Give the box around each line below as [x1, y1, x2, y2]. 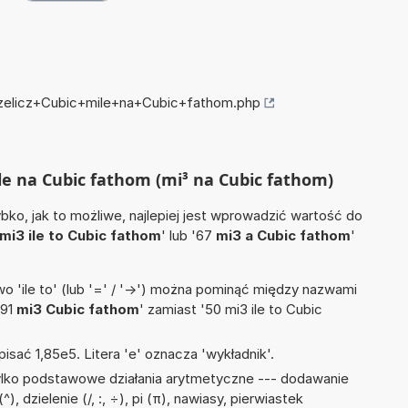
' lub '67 [161, 227, 216, 245]
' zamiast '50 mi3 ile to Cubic [139, 301, 322, 319]
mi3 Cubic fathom [16, 301, 139, 319]
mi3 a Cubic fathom [216, 227, 351, 245]
